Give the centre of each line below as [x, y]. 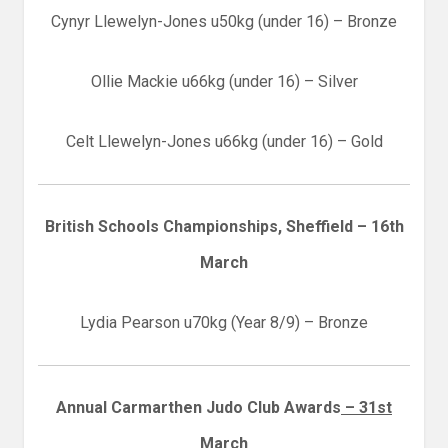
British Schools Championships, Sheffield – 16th [224, 226]
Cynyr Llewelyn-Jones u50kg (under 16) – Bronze [224, 21]
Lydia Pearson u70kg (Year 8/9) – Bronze [224, 322]
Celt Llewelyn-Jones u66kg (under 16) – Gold [224, 141]
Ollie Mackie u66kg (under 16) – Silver [224, 81]
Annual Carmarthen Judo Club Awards [198, 407]
